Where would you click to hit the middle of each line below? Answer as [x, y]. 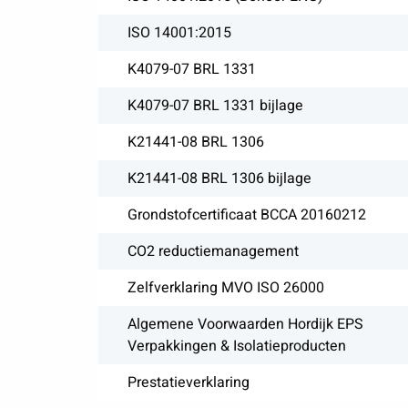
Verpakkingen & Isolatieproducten [236, 346]
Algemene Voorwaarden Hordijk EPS [245, 324]
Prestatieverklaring [188, 382]
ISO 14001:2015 [179, 33]
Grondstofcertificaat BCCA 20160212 [246, 215]
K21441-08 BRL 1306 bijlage [219, 178]
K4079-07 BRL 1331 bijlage [215, 106]
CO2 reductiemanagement [213, 251]
